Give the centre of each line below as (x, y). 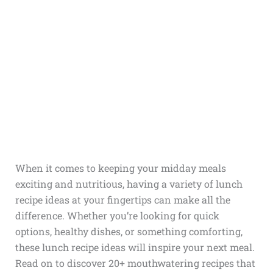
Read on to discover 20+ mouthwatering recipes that (135, 263)
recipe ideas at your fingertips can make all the (122, 200)
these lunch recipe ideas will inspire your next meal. (135, 247)
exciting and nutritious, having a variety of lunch (129, 184)
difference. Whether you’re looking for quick (117, 215)
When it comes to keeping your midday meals (120, 168)
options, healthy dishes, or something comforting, (129, 231)
